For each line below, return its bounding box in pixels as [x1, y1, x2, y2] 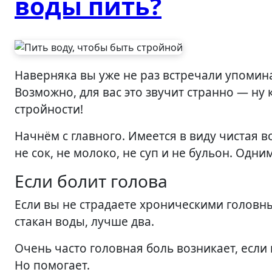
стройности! [15, 101, 83, 117]
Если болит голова [15, 169, 168, 192]
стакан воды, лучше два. [15, 214, 154, 229]
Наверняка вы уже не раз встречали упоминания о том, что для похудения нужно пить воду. [15, 67, 23, 83]
